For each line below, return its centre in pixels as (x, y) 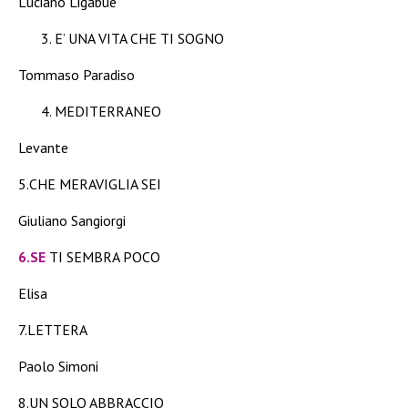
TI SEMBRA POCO (103, 256)
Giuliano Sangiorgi (72, 220)
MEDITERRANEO (108, 111)
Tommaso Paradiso (76, 74)
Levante (43, 147)
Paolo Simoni (58, 366)
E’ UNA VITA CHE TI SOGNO (139, 38)
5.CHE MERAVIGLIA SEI (90, 184)
